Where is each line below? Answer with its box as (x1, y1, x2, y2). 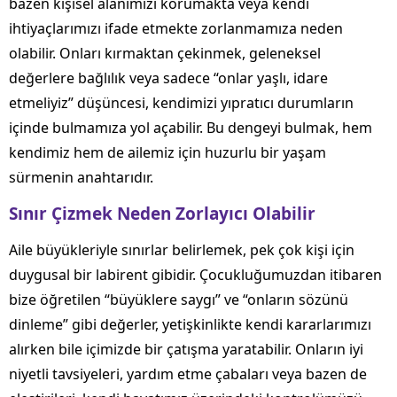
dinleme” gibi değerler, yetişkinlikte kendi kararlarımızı (9, 315, 371, 335)
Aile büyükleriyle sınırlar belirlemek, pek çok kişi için (9, 240, 354, 261)
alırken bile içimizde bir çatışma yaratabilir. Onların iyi (9, 339, 363, 360)
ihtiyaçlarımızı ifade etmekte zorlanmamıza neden (9, 19, 343, 39)
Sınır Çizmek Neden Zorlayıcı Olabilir (9, 202, 315, 226)
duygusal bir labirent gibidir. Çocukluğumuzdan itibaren (9, 265, 382, 285)
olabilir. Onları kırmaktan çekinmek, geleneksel (9, 43, 321, 64)
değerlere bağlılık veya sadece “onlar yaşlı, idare (9, 68, 328, 89)
